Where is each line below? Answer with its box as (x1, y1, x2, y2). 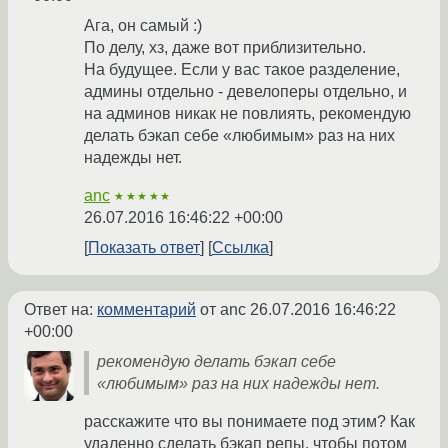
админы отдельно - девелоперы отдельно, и (84, 83, 407, 101)
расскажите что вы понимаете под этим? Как (84, 413, 415, 431)
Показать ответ (88, 239, 200, 257)
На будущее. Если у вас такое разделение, (84, 61, 400, 79)
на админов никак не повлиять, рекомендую (84, 105, 411, 123)
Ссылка (212, 239, 269, 257)
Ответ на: (24, 301, 97, 319)
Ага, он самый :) (84, 17, 202, 35)
